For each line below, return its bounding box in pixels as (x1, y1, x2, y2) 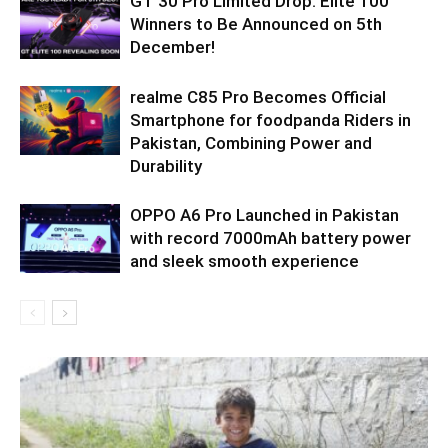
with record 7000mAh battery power (130, 228, 411, 249)
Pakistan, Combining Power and (130, 133, 372, 154)
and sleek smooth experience (130, 251, 359, 272)
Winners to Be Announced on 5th (130, 14, 382, 35)
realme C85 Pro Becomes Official (130, 87, 386, 108)
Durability (130, 156, 202, 177)
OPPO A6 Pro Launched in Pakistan (130, 205, 399, 226)
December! (130, 37, 215, 58)
